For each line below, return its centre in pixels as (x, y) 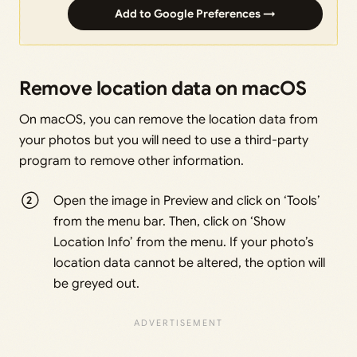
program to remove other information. (131, 161)
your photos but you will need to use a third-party (164, 141)
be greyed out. (97, 284)
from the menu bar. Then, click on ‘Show (170, 222)
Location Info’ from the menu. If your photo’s (184, 243)
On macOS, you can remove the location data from (169, 120)
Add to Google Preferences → (195, 14)
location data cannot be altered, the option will (190, 263)
